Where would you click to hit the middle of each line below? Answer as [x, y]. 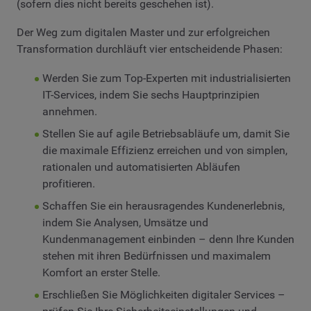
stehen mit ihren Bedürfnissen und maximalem [156, 255]
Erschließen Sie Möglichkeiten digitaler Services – [163, 294]
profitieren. [68, 183]
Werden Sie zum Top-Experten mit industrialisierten [166, 78]
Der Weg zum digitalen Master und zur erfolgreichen [143, 33]
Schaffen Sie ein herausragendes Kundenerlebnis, [163, 205]
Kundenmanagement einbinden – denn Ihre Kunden [168, 239]
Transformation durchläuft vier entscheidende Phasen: [150, 49]
